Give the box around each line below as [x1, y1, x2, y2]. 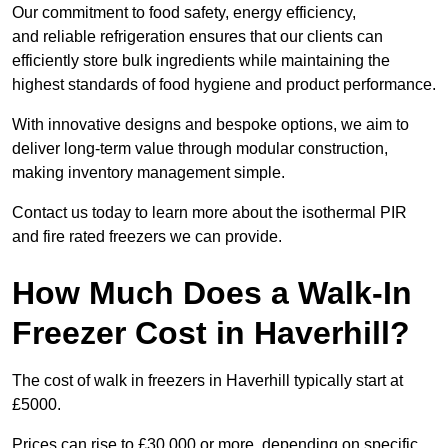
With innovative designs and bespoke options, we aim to [12, 116, 409, 134]
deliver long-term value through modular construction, [12, 140, 388, 158]
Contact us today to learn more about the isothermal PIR [12, 204, 407, 222]
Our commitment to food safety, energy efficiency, [12, 4, 356, 22]
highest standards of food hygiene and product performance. [12, 76, 436, 94]
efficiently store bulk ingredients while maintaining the [12, 52, 390, 70]
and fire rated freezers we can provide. [12, 228, 282, 246]
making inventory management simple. [12, 164, 285, 182]
